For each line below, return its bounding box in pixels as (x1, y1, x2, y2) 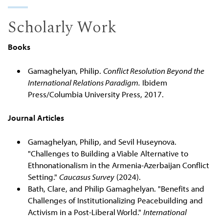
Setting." (27, 171, 59, 182)
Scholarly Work (8, 16, 117, 40)
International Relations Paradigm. (27, 77, 140, 88)
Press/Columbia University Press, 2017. (27, 88, 164, 99)
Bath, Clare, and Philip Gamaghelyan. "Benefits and (27, 183, 204, 194)
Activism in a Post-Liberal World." (27, 206, 143, 217)
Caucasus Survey (59, 171, 114, 182)
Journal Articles (8, 112, 65, 123)
